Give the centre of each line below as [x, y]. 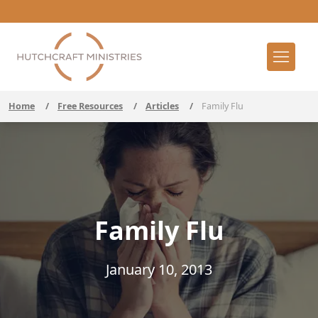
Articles [162, 106]
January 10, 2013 [159, 269]
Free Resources [90, 106]
